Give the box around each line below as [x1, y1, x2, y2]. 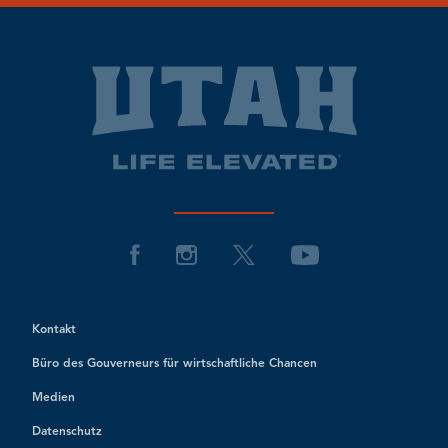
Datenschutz [32, 426, 102, 439]
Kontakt [32, 324, 76, 337]
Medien [32, 392, 75, 405]
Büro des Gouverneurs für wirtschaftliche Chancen [32, 358, 317, 371]
